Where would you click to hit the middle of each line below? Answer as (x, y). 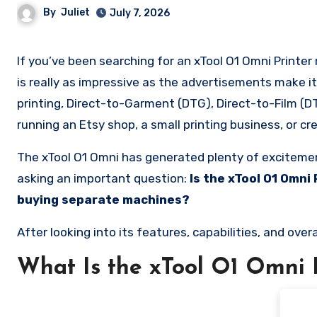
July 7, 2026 (140, 13)
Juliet (75, 13)
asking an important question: (103, 178)
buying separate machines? (103, 200)
